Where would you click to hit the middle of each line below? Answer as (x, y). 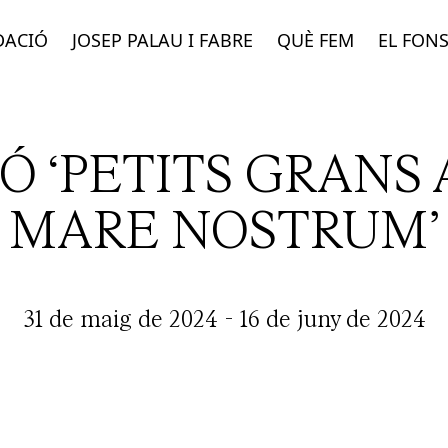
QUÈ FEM (315, 40)
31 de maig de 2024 (120, 318)
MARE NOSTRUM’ (224, 230)
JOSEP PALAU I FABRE (162, 40)
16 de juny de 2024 (332, 318)
